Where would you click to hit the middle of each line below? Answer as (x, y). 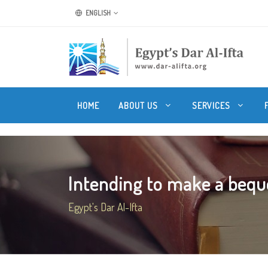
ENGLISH (98, 13)
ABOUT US (139, 105)
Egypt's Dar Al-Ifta (105, 207)
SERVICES (212, 105)
